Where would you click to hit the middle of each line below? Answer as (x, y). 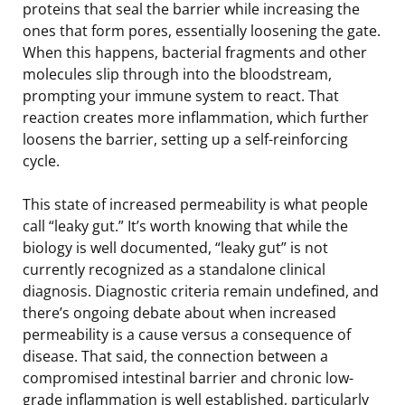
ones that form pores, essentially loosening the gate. (202, 30)
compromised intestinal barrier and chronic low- (188, 377)
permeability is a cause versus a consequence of (187, 334)
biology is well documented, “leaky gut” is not (175, 247)
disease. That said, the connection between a (175, 356)
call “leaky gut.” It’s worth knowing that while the (185, 226)
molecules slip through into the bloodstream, (177, 74)
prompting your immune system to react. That (181, 95)
